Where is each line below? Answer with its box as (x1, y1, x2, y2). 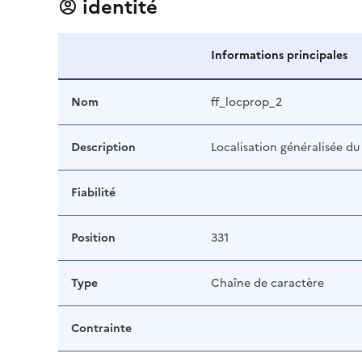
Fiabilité (71, 184, 116, 202)
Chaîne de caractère (211, 275, 324, 293)
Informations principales (211, 47, 347, 65)
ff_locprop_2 (211, 94, 282, 112)
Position (71, 229, 116, 247)
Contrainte (71, 320, 132, 338)
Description (71, 139, 136, 157)
